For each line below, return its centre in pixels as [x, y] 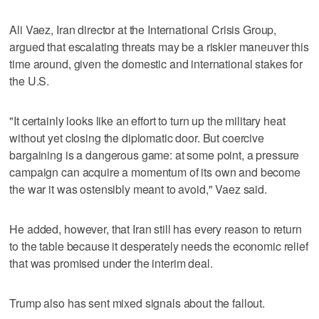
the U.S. [30, 80]
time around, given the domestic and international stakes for [156, 63]
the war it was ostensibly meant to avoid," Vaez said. [138, 189]
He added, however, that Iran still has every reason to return [156, 229]
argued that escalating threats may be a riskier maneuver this [159, 46]
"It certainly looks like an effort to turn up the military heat [147, 120]
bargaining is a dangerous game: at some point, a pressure [155, 155]
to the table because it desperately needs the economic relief [159, 246]
